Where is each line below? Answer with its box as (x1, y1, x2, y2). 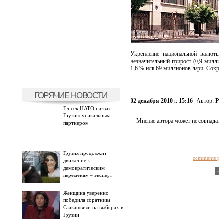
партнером (63, 120, 88, 126)
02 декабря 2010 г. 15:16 (130, 97, 193, 104)
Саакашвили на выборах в (63, 204, 123, 210)
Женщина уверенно (63, 190, 109, 196)
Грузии (63, 212, 79, 218)
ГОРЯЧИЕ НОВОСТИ (34, 90, 107, 100)
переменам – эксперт (63, 172, 112, 178)
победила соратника (63, 197, 110, 203)
